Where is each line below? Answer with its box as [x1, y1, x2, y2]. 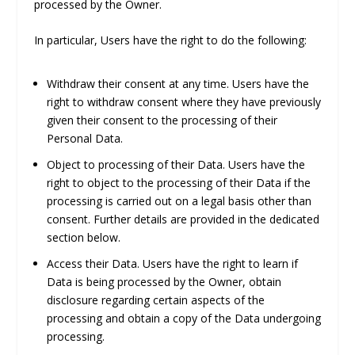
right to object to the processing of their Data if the [46, 175, 311, 191]
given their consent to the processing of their [46, 113, 277, 128]
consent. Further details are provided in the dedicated [46, 212, 319, 227]
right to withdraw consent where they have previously [46, 94, 321, 110]
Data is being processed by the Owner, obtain [46, 274, 281, 290]
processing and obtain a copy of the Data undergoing [46, 311, 321, 326]
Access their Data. [46, 256, 139, 272]
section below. [46, 230, 120, 246]
